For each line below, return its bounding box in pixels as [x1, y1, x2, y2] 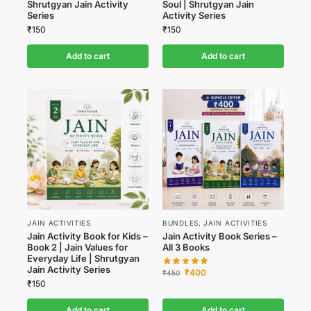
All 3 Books [162, 242, 210, 253]
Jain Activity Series [27, 264, 111, 276]
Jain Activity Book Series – [162, 230, 277, 242]
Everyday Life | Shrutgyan [27, 253, 140, 264]
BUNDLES [162, 219, 199, 228]
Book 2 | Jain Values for [27, 242, 128, 253]
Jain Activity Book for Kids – [27, 230, 149, 242]
